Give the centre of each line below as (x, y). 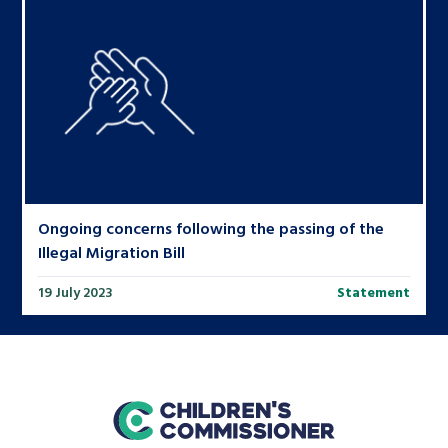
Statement (373, 292)
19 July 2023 (75, 292)
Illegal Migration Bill (112, 252)
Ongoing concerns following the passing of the (211, 228)
